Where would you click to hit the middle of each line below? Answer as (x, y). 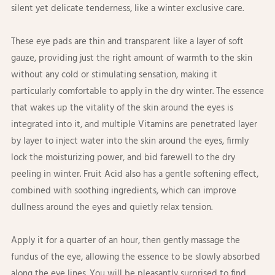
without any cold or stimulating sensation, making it (114, 75)
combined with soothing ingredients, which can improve (123, 191)
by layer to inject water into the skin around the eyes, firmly (130, 141)
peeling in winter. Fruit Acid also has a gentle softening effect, (134, 175)
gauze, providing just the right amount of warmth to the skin (131, 59)
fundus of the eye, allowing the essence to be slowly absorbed (135, 258)
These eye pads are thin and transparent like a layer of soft (127, 42)
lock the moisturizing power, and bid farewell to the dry (123, 158)
